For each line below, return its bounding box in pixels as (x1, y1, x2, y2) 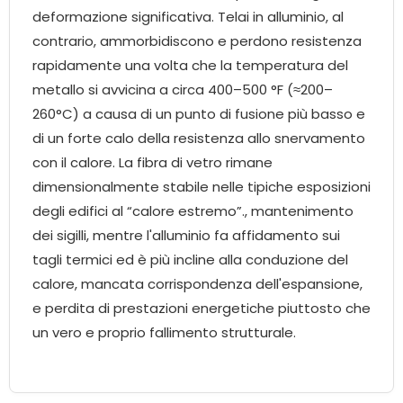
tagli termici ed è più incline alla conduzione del (32, 250, 348, 270)
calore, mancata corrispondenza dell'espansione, (32, 274, 363, 294)
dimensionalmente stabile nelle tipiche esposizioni (32, 177, 371, 197)
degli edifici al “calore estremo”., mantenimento (32, 201, 354, 221)
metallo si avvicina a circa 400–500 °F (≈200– (32, 80, 333, 100)
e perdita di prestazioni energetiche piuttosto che (32, 299, 371, 318)
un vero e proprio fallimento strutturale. (32, 323, 296, 343)
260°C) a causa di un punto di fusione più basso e (32, 104, 365, 124)
